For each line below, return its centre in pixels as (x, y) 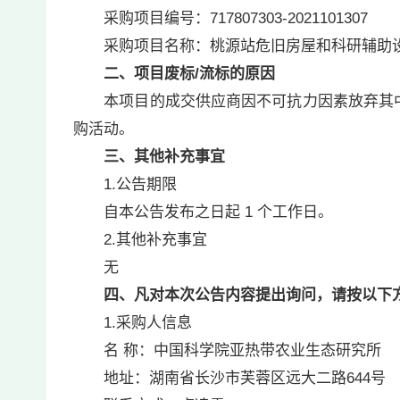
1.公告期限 (125, 184)
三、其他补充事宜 (164, 157)
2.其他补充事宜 (140, 240)
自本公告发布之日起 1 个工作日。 (205, 212)
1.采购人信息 (135, 323)
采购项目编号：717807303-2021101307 (223, 18)
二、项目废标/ (151, 74)
